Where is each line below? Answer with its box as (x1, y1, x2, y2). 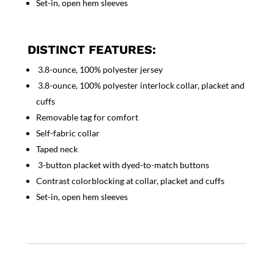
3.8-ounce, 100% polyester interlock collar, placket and (35, 80, 245, 91)
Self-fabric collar (35, 128, 100, 139)
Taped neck (35, 144, 78, 155)
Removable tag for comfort (35, 112, 138, 123)
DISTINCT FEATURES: (27, 42, 156, 57)
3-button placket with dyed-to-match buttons (35, 160, 209, 171)
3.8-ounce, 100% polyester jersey (35, 64, 163, 75)
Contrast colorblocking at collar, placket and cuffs (35, 176, 224, 187)
